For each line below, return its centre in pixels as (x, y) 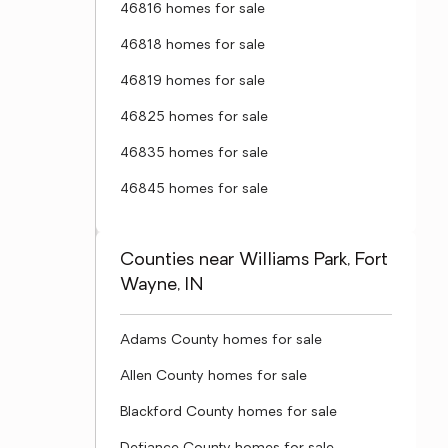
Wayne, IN (162, 285)
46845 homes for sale (194, 189)
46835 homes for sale (194, 153)
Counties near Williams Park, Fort (254, 260)
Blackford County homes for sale (228, 412)
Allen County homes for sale (213, 376)
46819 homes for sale (192, 81)
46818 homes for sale (192, 45)
